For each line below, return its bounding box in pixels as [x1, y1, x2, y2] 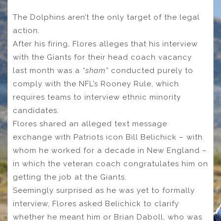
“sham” [82, 66, 109, 75]
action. [13, 26, 40, 35]
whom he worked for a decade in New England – [13, 146, 207, 155]
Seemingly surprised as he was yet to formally [13, 185, 195, 195]
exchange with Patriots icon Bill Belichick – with [13, 132, 203, 142]
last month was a [13, 66, 82, 75]
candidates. [13, 106, 59, 115]
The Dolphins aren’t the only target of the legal [13, 12, 200, 22]
